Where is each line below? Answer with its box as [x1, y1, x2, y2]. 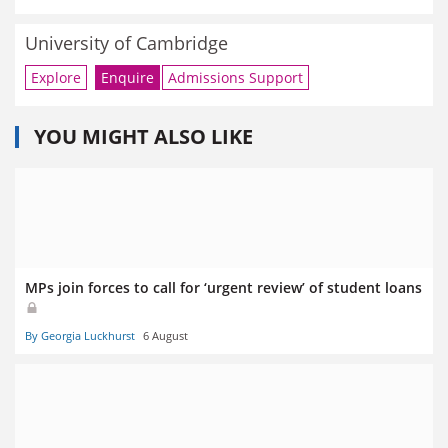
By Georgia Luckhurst [25, 327, 135, 343]
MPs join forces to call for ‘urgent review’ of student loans [25, 278, 422, 298]
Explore [31, 68, 81, 88]
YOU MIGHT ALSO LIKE [34, 123, 253, 151]
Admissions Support [168, 68, 303, 88]
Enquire [101, 68, 154, 88]
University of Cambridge [25, 30, 228, 55]
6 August [143, 327, 188, 343]
